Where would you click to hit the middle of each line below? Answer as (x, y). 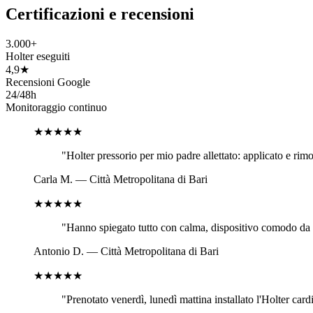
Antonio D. (59, 252)
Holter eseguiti (38, 57)
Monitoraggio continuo (56, 108)
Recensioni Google (48, 82)
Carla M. (53, 180)
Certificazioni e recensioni (100, 14)
